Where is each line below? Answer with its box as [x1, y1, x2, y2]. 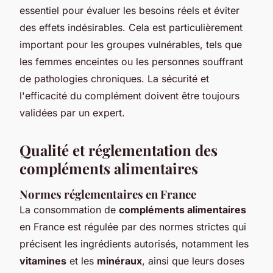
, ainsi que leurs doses [142, 254, 244, 267]
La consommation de [19, 203, 119, 216]
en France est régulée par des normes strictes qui [19, 220, 246, 233]
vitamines [19, 254, 66, 267]
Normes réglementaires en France [19, 186, 196, 202]
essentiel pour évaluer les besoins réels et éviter [19, 4, 239, 16]
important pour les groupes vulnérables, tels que [19, 38, 242, 51]
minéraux [97, 254, 142, 267]
